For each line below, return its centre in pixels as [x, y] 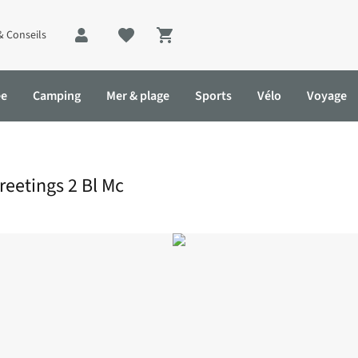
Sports [213, 96]
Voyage [327, 96]
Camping [57, 96]
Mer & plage [138, 96]
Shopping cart [209, 44]
